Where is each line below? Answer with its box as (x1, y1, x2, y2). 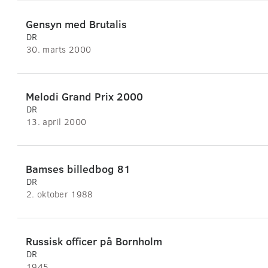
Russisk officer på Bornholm (26, 234, 162, 249)
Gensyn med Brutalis (26, 17, 127, 32)
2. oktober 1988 (26, 188, 93, 200)
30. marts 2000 (26, 43, 92, 56)
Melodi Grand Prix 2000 (26, 89, 143, 104)
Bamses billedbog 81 (26, 162, 130, 176)
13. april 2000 (26, 115, 87, 128)
